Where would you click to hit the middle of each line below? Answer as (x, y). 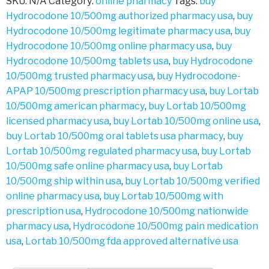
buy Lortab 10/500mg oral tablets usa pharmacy (115, 136)
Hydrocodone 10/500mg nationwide (167, 211)
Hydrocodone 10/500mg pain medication (165, 226)
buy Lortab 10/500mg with (163, 196)
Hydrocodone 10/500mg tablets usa (87, 61)
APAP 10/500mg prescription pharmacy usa (106, 91)
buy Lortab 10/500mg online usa (186, 121)
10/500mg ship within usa (64, 181)
